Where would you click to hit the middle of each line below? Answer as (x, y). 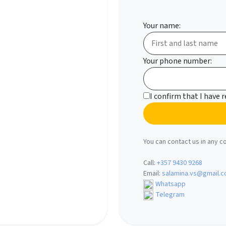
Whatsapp (171, 184)
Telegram (170, 195)
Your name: (162, 26)
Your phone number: (178, 61)
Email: (153, 174)
